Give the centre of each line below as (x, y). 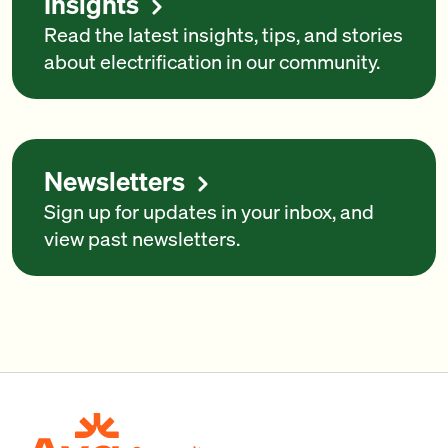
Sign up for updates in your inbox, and (209, 211)
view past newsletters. (142, 238)
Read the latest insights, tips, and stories (223, 34)
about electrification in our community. (212, 61)
